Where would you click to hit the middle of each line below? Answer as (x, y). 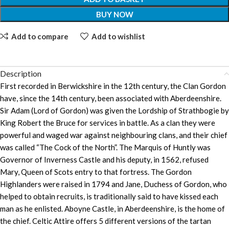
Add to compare (40, 36)
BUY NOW (114, 15)
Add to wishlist (118, 36)
